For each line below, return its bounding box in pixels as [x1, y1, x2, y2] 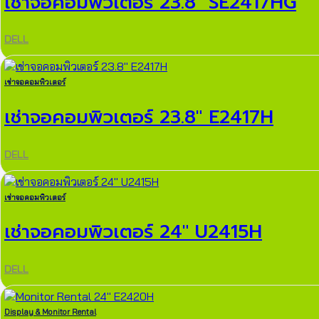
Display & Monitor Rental [4, 306, 96, 317]
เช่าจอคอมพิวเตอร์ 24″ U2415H [4, 218, 262, 246]
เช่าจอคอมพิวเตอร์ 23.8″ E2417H [4, 103, 273, 131]
